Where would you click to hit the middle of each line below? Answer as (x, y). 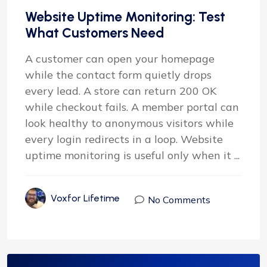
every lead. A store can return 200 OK (121, 91)
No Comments (179, 200)
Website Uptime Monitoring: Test (125, 16)
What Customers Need (94, 32)
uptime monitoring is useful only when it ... (132, 155)
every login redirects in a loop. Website (124, 139)
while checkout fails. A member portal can (132, 107)
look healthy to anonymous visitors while (129, 123)
